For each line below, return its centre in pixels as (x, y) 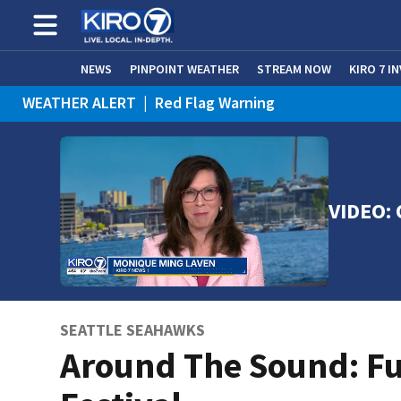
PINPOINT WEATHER (184, 68)
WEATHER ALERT (79, 102)
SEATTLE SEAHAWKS (133, 330)
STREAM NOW (294, 68)
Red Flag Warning (215, 102)
